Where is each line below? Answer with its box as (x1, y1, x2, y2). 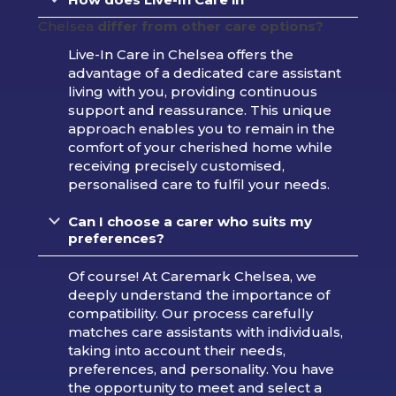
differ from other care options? (96, 17, 324, 34)
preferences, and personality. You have (67, 360, 334, 377)
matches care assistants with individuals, (67, 323, 343, 340)
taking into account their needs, (67, 341, 286, 359)
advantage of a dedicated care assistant (67, 64, 341, 81)
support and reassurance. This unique (67, 101, 331, 118)
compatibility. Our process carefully (67, 304, 313, 322)
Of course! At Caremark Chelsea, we (67, 267, 316, 285)
